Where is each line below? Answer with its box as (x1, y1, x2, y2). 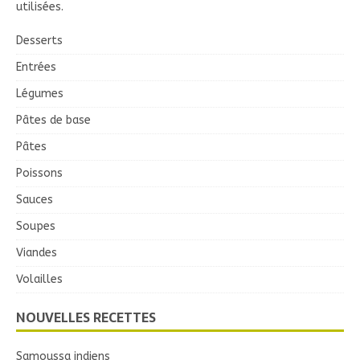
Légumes (16, 87, 63, 101)
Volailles (16, 272, 63, 287)
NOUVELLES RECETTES (16, 307, 156, 329)
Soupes (16, 219, 55, 234)
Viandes (16, 246, 57, 260)
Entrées (16, 60, 56, 75)
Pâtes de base (16, 113, 91, 128)
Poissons (16, 166, 63, 181)
